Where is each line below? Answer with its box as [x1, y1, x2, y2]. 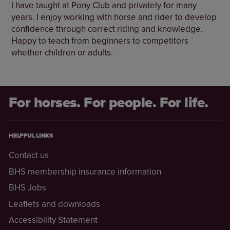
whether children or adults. [11, 46, 113, 59]
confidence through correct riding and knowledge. [11, 22, 203, 35]
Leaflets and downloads [9, 197, 100, 210]
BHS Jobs [9, 181, 46, 194]
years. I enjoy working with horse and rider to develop [11, 10, 217, 23]
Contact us [9, 149, 49, 162]
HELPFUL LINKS [9, 130, 53, 140]
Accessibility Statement [9, 214, 98, 226]
